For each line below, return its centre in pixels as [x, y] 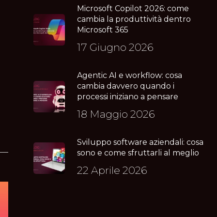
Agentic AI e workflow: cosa [130, 75]
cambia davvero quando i [126, 86]
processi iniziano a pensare [128, 96]
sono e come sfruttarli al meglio [138, 153]
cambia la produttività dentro [134, 19]
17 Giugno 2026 [116, 47]
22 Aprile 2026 [112, 170]
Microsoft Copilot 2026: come [133, 8]
